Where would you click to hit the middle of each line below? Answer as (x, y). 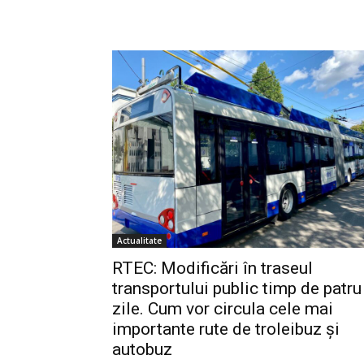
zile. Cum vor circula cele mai (223, 309)
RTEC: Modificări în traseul (212, 269)
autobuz (142, 350)
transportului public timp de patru (237, 289)
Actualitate (139, 241)
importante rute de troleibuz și (226, 329)
